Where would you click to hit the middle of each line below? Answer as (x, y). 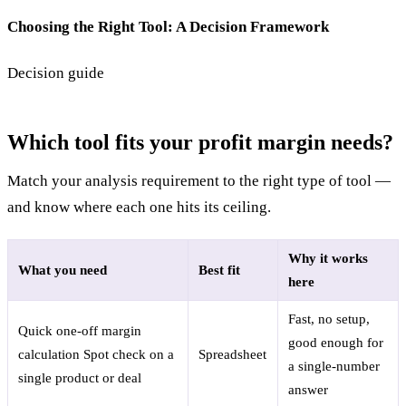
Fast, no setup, (329, 319)
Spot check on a (129, 355)
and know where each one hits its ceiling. (139, 207)
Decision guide (56, 72)
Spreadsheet (233, 355)
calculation (49, 355)
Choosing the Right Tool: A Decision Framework (168, 27)
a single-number (334, 367)
